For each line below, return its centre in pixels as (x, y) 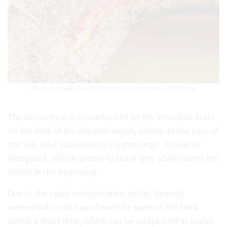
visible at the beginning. (53, 171)
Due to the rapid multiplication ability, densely (96, 193)
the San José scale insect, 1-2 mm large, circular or (104, 144)
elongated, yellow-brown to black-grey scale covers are (113, 158)
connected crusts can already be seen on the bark (103, 207)
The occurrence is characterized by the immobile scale (111, 117)
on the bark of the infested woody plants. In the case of (113, 130)
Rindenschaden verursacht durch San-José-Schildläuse (113, 88)
